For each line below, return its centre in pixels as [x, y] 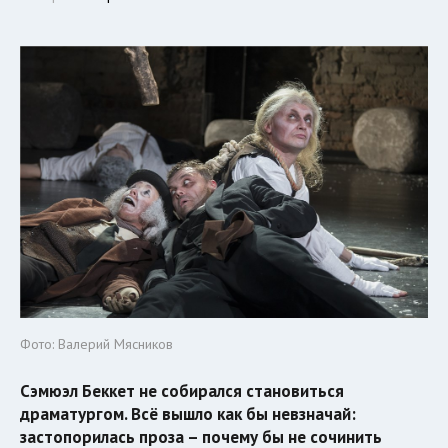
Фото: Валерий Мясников [96, 343]
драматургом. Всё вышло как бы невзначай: [188, 413]
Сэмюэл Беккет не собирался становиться [182, 390]
